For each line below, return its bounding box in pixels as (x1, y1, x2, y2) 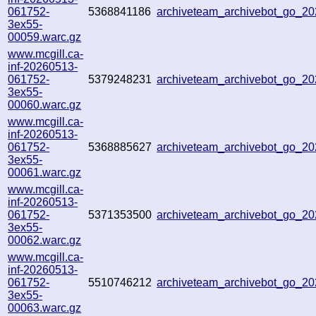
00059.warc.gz (8, 30, 82, 43)
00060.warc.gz (8, 98, 82, 111)
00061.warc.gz (8, 166, 82, 178)
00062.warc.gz (8, 233, 82, 246)
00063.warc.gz (8, 301, 82, 314)
